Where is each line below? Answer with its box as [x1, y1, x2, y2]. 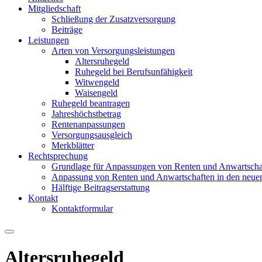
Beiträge [51, 25, 82, 35]
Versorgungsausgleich [51, 130, 132, 140]
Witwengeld [75, 77, 119, 88]
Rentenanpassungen [51, 119, 125, 130]
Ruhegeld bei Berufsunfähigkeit [75, 67, 192, 77]
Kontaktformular [51, 204, 113, 214]
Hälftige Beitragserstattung [51, 182, 150, 193]
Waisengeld [75, 88, 118, 98]
